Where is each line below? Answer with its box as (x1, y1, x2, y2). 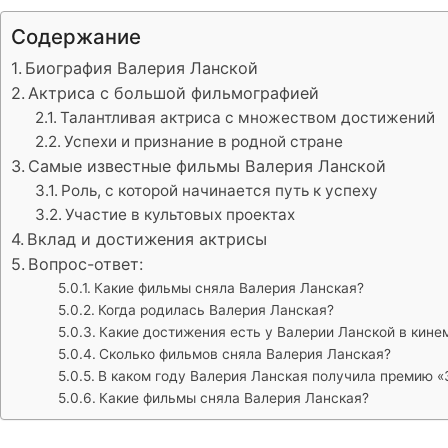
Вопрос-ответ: (28, 253, 144, 274)
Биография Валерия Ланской (25, 57, 259, 78)
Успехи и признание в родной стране (64, 131, 344, 151)
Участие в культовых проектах (65, 204, 296, 224)
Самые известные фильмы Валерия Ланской (28, 155, 387, 176)
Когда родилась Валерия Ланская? (97, 301, 334, 318)
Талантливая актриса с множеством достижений (60, 107, 436, 127)
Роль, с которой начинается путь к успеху (61, 180, 379, 200)
